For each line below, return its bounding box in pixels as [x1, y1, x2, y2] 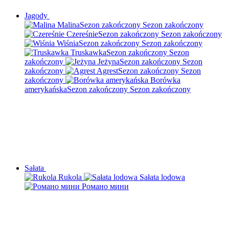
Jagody [25, 11, 50, 20]
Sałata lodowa [140, 173, 185, 181]
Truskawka [71, 48, 106, 57]
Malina [57, 20, 80, 29]
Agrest [97, 66, 118, 75]
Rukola [58, 173, 82, 181]
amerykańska [25, 85, 67, 94]
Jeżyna [98, 57, 120, 66]
